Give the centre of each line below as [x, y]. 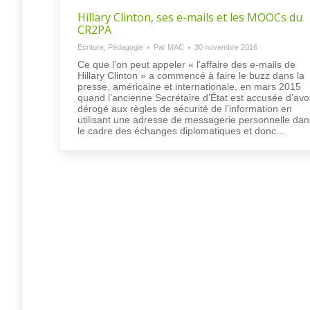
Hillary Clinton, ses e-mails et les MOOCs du [190, 18]
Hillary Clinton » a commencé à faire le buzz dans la [191, 76]
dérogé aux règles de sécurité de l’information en [185, 109]
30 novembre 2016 [226, 47]
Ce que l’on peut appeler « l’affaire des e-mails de [186, 65]
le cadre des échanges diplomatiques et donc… [182, 131]
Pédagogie [126, 47]
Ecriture [91, 47]
